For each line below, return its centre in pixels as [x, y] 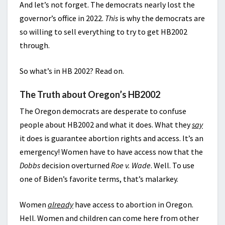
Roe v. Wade [131, 165]
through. [35, 45]
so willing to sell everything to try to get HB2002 [103, 32]
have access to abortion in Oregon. [133, 204]
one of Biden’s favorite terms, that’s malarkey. [99, 179]
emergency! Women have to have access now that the [111, 152]
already [61, 204]
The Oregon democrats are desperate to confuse [103, 111]
